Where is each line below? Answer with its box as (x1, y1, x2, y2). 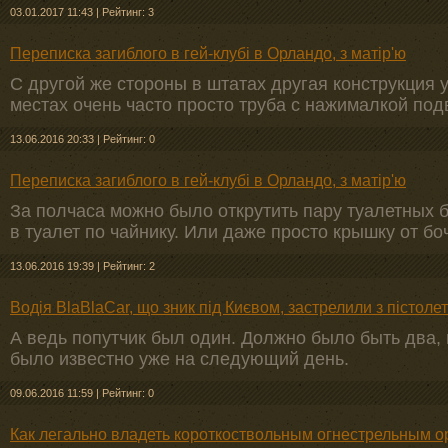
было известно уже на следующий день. (10, 349, 349, 369)
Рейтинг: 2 (103, 260, 155, 272)
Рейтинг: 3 (102, 6, 154, 18)
